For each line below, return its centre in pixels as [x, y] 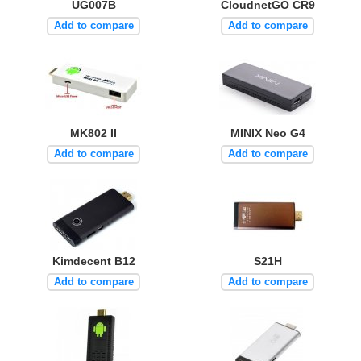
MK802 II [93, 133]
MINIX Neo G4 [268, 133]
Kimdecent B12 [93, 261]
